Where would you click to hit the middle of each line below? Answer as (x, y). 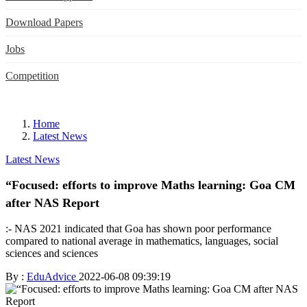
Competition (32, 76)
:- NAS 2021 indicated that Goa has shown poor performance (138, 228)
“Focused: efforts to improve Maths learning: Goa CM (150, 185)
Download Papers (44, 22)
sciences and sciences (52, 253)
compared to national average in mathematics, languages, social (142, 241)
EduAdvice (53, 276)
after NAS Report (52, 202)
